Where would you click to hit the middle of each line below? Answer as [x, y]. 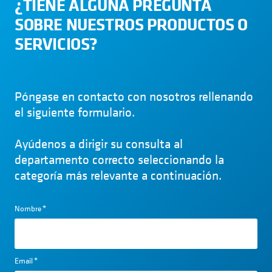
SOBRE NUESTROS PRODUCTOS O [131, 24]
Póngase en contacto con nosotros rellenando [134, 97]
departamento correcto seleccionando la [119, 160]
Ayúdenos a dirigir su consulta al [99, 144]
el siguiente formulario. [75, 113]
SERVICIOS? [56, 44]
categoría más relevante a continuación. [118, 176]
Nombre [28, 209]
